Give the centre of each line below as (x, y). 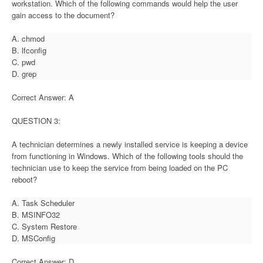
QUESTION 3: (36, 120)
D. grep (24, 73)
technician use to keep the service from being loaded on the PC (120, 167)
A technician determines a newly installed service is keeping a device (130, 144)
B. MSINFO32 (36, 214)
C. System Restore (44, 226)
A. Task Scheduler (43, 203)
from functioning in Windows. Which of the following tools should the (127, 156)
